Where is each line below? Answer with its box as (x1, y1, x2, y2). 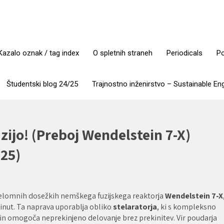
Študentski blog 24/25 (6, 79, 78, 88)
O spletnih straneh (93, 48, 152, 57)
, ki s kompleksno (157, 201, 216, 212)
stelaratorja (113, 201, 157, 212)
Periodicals (166, 48, 202, 57)
